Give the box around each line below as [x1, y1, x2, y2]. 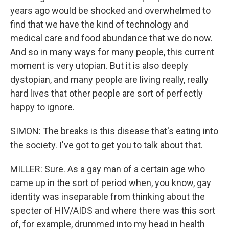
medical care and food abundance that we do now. [10, 33, 213, 43]
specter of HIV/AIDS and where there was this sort [10, 205, 215, 216]
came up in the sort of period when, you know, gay [10, 177, 211, 188]
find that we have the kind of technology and [10, 19, 189, 30]
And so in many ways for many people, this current [10, 47, 214, 57]
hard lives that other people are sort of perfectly [10, 88, 203, 99]
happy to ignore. [10, 102, 75, 112]
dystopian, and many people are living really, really [10, 74, 209, 85]
